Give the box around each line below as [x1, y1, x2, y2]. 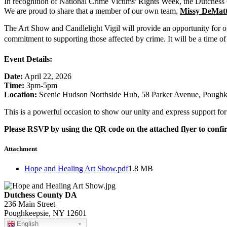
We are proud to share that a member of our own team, [4, 6, 180, 15]
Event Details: [4, 54, 52, 63]
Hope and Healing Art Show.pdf [24, 164, 128, 173]
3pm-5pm [24, 81, 57, 90]
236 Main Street [4, 199, 55, 208]
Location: [4, 90, 37, 99]
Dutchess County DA [4, 190, 77, 199]
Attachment [4, 144, 37, 153]
